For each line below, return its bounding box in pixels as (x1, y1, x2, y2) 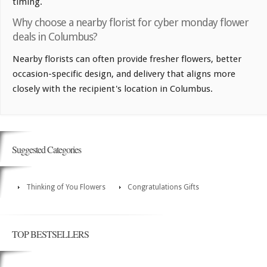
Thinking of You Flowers (26, 182, 105, 191)
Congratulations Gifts (128, 182, 199, 191)
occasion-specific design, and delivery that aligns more (13, 68, 235, 79)
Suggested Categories (12, 142, 81, 156)
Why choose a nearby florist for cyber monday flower (13, 15, 249, 29)
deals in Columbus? (13, 30, 97, 43)
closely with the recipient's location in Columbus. (13, 83, 213, 94)
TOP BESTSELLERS (12, 227, 89, 240)
